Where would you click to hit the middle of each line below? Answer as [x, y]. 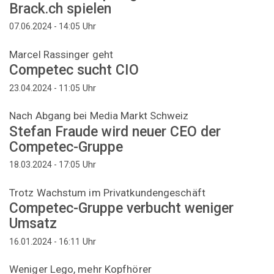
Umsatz [33, 224]
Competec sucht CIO [74, 70]
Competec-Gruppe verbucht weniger [121, 209]
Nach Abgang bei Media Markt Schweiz [99, 116]
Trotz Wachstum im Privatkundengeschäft [107, 192]
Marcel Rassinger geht [61, 54]
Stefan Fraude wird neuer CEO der [115, 131]
